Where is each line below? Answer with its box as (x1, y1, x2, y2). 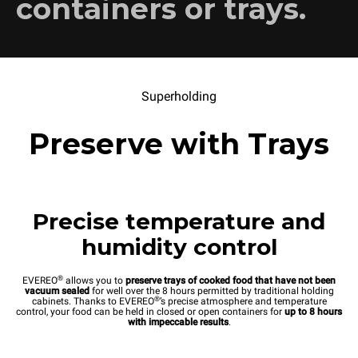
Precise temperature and (33, 208, 325, 235)
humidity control (81, 233, 277, 261)
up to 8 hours (282, 306, 342, 317)
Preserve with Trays (29, 126, 329, 161)
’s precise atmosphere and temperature (159, 296, 327, 307)
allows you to (63, 275, 125, 286)
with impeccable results (127, 316, 229, 328)
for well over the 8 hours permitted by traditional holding (89, 285, 334, 296)
